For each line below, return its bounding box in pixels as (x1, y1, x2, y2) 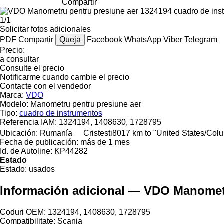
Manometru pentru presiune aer (30, 99, 141, 108)
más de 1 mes (80, 137, 130, 146)
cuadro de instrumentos (19, 108, 102, 117)
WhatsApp (124, 35, 163, 44)
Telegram (184, 35, 217, 44)
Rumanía (40, 128, 72, 137)
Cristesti (83, 128, 112, 137)
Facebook (87, 35, 124, 44)
